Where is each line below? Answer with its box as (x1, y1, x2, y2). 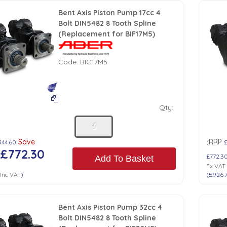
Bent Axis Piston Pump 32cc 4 (58, 203, 163, 212)
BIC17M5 (80, 57, 108, 66)
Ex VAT (206, 162, 226, 170)
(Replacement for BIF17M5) (58, 29, 156, 39)
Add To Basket (95, 153, 154, 164)
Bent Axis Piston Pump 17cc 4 (58, 8, 161, 17)
